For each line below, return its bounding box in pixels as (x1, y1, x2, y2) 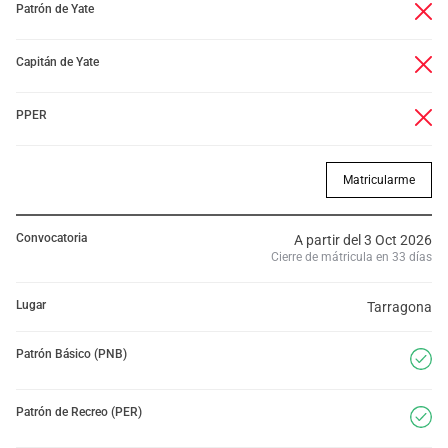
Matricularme (343, 173, 415, 187)
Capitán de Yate (16, 55, 99, 69)
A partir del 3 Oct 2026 (294, 232, 432, 248)
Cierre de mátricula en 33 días (271, 250, 432, 264)
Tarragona (367, 299, 432, 315)
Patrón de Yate (16, 2, 94, 16)
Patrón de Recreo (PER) (16, 405, 142, 419)
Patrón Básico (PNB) (16, 347, 127, 361)
